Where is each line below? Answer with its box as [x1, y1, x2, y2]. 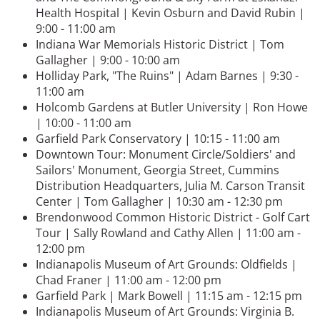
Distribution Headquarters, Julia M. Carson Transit [36, 177, 305, 194]
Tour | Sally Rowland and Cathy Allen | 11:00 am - [36, 224, 301, 241]
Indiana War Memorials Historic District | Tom [36, 36, 284, 52]
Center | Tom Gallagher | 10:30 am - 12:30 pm [36, 193, 283, 209]
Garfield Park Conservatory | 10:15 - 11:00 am [36, 130, 280, 146]
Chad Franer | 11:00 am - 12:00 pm [36, 271, 221, 288]
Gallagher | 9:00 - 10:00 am [36, 51, 180, 68]
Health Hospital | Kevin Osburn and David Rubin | [36, 4, 305, 21]
